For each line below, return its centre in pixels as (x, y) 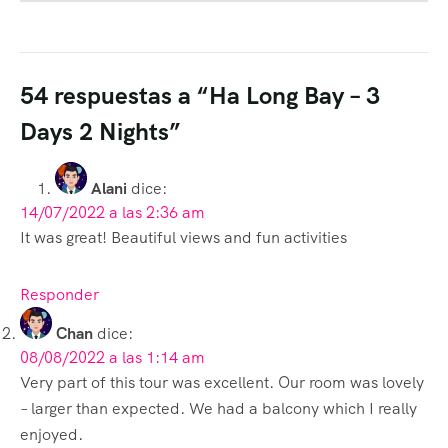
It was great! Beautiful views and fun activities (183, 237)
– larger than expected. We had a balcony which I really (218, 408)
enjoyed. (51, 434)
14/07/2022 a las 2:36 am (112, 212)
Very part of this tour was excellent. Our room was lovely (222, 382)
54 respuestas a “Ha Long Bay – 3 (200, 95)
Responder (59, 294)
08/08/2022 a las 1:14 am (112, 357)
